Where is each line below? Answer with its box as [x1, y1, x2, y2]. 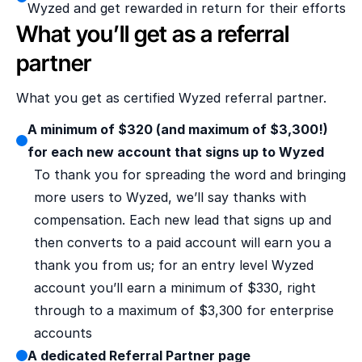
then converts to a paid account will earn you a [34, 234, 331, 250]
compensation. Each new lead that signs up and [34, 212, 331, 228]
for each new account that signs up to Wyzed [27, 144, 324, 160]
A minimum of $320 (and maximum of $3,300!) [27, 121, 328, 137]
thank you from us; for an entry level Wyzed [34, 257, 314, 273]
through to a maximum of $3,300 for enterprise [34, 302, 334, 318]
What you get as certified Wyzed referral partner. [16, 90, 326, 106]
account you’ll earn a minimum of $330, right [34, 280, 316, 296]
